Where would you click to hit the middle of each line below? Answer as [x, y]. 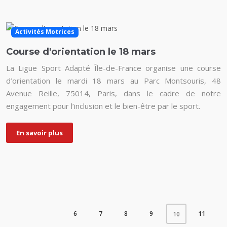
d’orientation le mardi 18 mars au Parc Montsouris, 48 [113, 80]
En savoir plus [40, 133]
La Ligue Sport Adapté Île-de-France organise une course [113, 68]
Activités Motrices [45, 32]
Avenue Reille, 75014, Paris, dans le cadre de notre [113, 93]
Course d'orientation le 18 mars [81, 51]
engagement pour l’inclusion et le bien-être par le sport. [103, 106]
